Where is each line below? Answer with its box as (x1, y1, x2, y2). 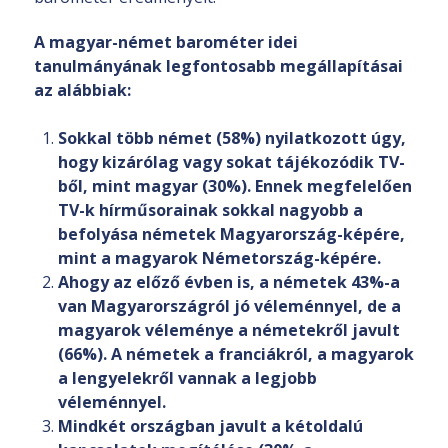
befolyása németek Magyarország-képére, (58, 223, 405, 246)
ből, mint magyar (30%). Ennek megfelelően (58, 175, 412, 198)
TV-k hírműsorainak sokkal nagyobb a (58, 199, 363, 222)
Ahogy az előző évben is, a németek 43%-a (58, 271, 400, 294)
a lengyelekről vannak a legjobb (58, 367, 317, 390)
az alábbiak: (34, 79, 131, 102)
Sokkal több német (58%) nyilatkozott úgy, (58, 127, 406, 150)
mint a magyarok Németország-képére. (58, 247, 381, 270)
